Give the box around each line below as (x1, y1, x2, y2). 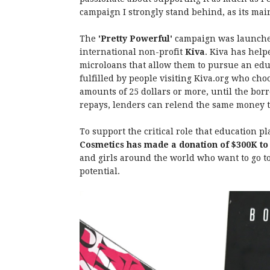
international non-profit (80, 47, 185, 57)
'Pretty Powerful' (98, 34, 172, 43)
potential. (80, 166, 120, 176)
